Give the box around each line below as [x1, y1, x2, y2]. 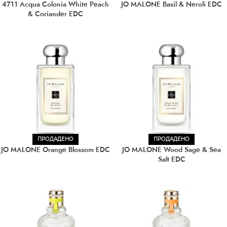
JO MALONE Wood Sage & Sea [122, 144, 221, 155]
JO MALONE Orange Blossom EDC [1, 144, 110, 155]
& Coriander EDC [28, 9, 83, 19]
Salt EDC [158, 154, 185, 164]
